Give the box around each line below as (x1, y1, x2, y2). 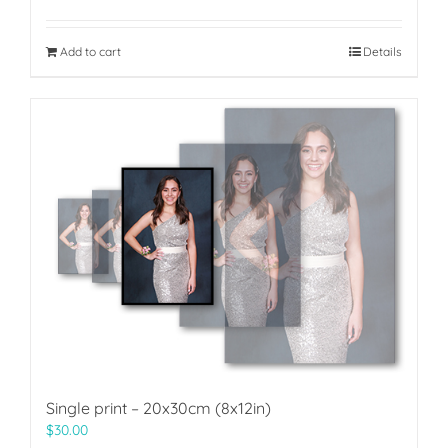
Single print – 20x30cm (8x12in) (46, 397, 271, 418)
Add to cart (60, 44, 121, 60)
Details (363, 44, 402, 60)
